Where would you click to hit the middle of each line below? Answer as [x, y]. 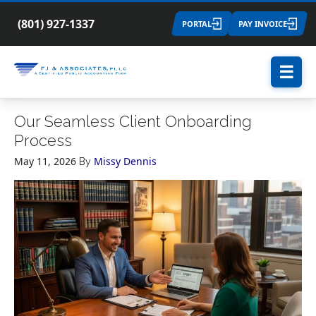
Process [43, 140]
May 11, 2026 [45, 161]
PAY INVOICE [263, 24]
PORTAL [197, 24]
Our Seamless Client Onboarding [133, 121]
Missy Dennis [125, 161]
